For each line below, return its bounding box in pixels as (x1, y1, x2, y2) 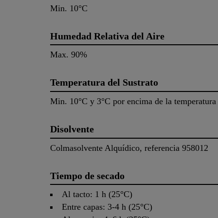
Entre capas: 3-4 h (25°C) (62, 202, 153, 212)
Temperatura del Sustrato (50, 77, 158, 88)
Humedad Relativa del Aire (50, 30, 164, 41)
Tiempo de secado (50, 170, 125, 181)
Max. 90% (50, 50, 87, 60)
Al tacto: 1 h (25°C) (62, 189, 133, 200)
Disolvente (50, 124, 94, 135)
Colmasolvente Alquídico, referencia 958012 (50, 143, 208, 153)
